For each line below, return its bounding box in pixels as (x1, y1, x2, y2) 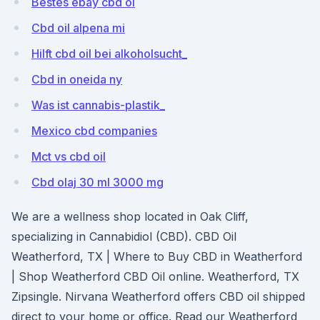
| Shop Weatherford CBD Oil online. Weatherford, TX (11, 269, 299, 284)
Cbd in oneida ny (31, 72, 122, 86)
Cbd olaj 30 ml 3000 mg (31, 175, 164, 189)
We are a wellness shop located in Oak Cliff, (11, 209, 249, 224)
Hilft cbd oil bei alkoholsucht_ (31, 46, 187, 61)
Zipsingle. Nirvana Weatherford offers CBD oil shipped (11, 289, 305, 304)
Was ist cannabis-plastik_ (31, 98, 165, 112)
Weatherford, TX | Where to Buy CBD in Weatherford (11, 249, 302, 264)
